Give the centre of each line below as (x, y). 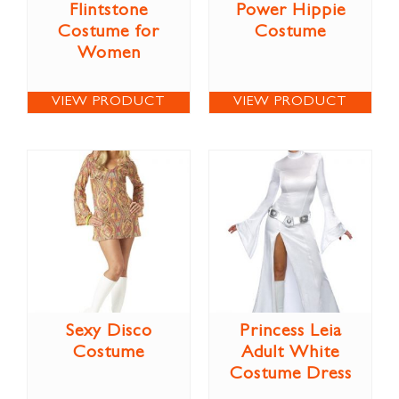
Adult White (290, 353)
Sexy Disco (109, 332)
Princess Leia (290, 332)
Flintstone (109, 11)
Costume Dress (290, 375)
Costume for (109, 33)
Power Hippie (290, 11)
